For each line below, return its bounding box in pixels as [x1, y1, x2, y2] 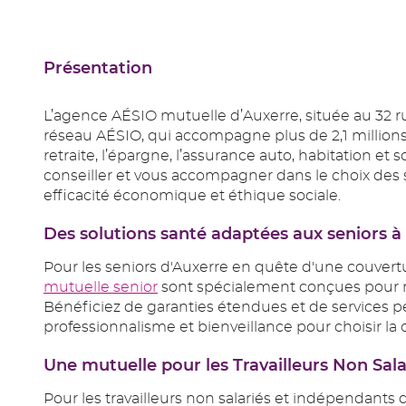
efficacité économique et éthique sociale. [43, 188, 341, 204]
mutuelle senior [43, 280, 158, 295]
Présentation [43, 58, 152, 79]
